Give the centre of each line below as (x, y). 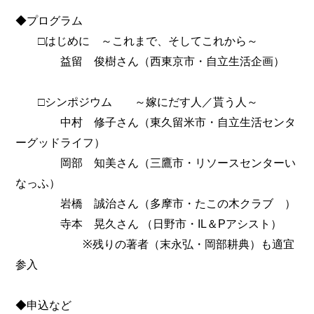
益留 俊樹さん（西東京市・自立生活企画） (150, 61)
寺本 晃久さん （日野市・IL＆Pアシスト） (149, 223)
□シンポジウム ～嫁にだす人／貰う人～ (137, 101)
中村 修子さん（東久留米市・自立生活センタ (156, 122)
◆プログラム (49, 20)
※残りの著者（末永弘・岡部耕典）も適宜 (155, 244)
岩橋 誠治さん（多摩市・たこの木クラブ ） (156, 203)
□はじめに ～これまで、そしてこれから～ (137, 40)
